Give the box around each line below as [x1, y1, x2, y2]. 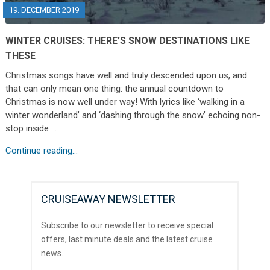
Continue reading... [5, 145, 78, 156]
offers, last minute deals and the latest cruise [41, 234, 213, 244]
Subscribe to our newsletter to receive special [41, 220, 214, 230]
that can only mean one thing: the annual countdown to [5, 83, 224, 94]
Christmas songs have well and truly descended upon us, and [5, 69, 247, 81]
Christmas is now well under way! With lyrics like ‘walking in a [5, 96, 245, 107]
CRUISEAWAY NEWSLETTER [41, 192, 176, 206]
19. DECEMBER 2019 [8, 5, 79, 14]
